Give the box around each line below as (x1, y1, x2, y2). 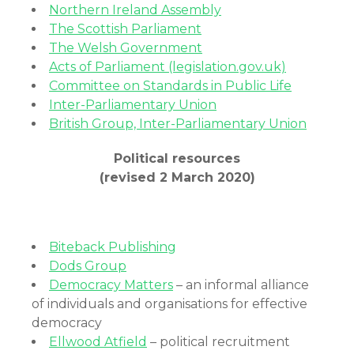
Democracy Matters (49, 277, 173, 292)
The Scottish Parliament (49, 21, 201, 36)
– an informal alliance (173, 277, 309, 292)
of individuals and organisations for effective (32, 296, 307, 311)
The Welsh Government (49, 40, 202, 55)
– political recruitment (147, 334, 290, 349)
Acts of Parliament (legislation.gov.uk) (49, 59, 286, 74)
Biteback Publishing (49, 239, 176, 254)
